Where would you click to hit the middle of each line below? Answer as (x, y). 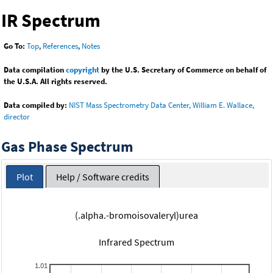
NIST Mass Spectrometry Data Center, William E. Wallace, (161, 105)
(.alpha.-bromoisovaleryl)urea (136, 215)
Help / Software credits (102, 176)
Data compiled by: (35, 105)
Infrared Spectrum (136, 242)
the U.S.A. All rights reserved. (55, 82)
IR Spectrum (51, 20)
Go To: (14, 46)
